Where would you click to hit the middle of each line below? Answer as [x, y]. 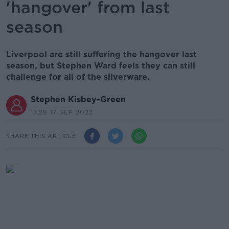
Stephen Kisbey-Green [78, 99]
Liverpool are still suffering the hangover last [101, 54]
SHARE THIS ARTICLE [41, 136]
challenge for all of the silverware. [78, 77]
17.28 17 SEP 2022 [62, 112]
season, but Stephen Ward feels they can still [101, 66]
